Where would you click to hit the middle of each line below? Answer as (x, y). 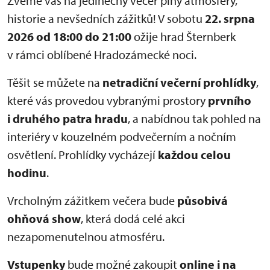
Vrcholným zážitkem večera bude (92, 201)
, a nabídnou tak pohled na (194, 119)
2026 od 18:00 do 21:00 (69, 37)
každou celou (194, 155)
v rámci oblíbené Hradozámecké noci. (102, 55)
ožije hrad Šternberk (184, 37)
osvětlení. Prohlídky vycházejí (83, 155)
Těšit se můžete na (55, 83)
